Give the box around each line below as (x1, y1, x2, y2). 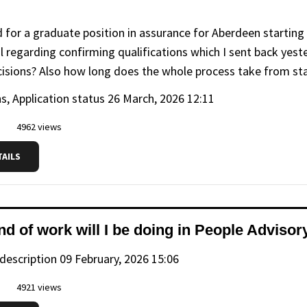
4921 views (14, 280, 62, 293)
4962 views (14, 120, 62, 133)
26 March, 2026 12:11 (108, 90, 214, 107)
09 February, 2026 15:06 (60, 251, 179, 267)
